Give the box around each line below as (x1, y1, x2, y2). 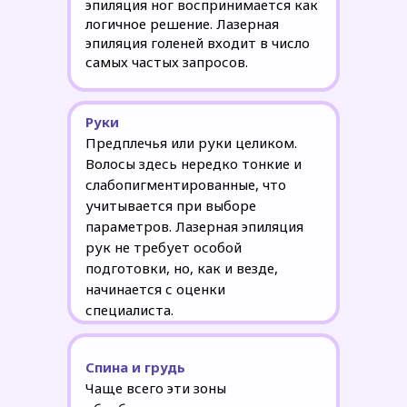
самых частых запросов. (85, 53, 248, 71)
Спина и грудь (85, 358, 185, 376)
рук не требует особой (85, 238, 242, 256)
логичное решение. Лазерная (85, 15, 279, 33)
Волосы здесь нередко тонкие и (85, 154, 302, 173)
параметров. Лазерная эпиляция (85, 217, 303, 235)
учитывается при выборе (85, 196, 256, 214)
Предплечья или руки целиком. (85, 134, 297, 152)
